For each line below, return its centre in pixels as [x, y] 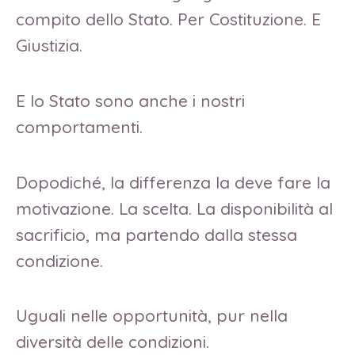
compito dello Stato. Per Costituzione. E [168, 19]
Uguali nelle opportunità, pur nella [152, 316]
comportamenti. [79, 126]
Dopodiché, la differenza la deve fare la [173, 182]
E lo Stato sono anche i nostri [130, 100]
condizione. [62, 260]
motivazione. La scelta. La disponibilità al [174, 208]
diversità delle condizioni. [115, 342]
